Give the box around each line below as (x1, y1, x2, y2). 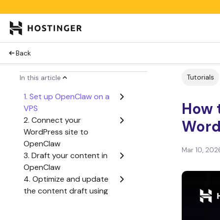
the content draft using (24, 186, 108, 196)
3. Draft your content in (24, 150, 108, 161)
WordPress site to (24, 127, 88, 137)
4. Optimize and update (24, 174, 109, 184)
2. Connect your (24, 115, 81, 125)
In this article (20, 73, 61, 82)
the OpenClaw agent (24, 197, 98, 208)
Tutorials (187, 73, 214, 82)
